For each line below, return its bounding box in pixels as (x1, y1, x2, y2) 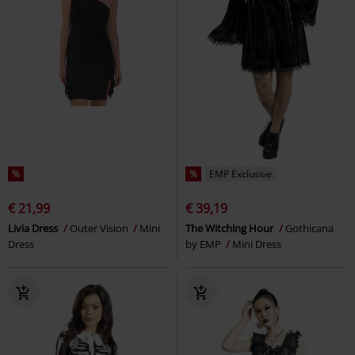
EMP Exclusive (209, 166, 272, 181)
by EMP (185, 236, 223, 251)
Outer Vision (70, 220, 131, 235)
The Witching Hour (185, 220, 276, 235)
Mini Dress (232, 236, 281, 251)
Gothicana (285, 220, 334, 235)
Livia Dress (8, 220, 60, 235)
